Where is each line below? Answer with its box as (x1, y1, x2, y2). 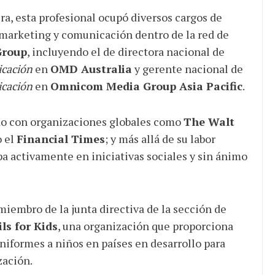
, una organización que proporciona (57, 219, 233, 234)
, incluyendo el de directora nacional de (26, 44, 225, 60)
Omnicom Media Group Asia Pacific (50, 79, 242, 94)
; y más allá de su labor (104, 131, 215, 147)
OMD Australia (50, 61, 132, 77)
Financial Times (16, 131, 105, 147)
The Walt (183, 114, 234, 130)
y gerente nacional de (131, 61, 243, 77)
